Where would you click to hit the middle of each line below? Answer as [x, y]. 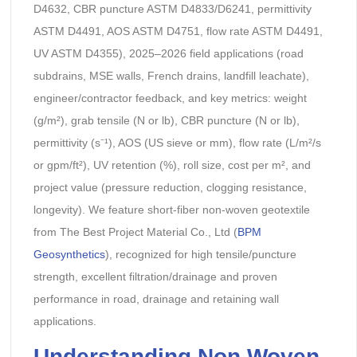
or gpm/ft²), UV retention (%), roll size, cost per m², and [172, 165]
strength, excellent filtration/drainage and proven [155, 276]
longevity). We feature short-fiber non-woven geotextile [171, 209]
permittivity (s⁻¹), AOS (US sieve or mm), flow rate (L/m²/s [177, 142]
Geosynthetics [69, 254]
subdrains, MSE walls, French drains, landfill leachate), [171, 75]
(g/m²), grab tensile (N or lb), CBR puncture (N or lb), [166, 120]
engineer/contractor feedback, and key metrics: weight [170, 98]
